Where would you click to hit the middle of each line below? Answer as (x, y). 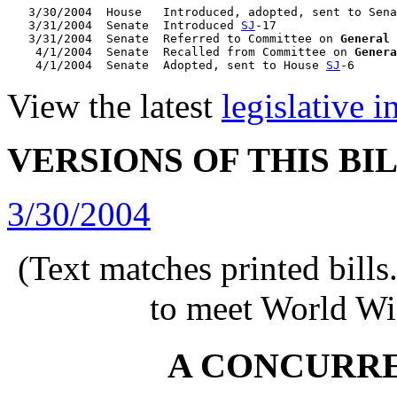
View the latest (114, 106)
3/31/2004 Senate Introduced (124, 25)
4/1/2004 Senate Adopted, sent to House (167, 65)
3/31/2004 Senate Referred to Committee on (174, 39)
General (365, 39)
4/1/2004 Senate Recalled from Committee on (181, 52)
